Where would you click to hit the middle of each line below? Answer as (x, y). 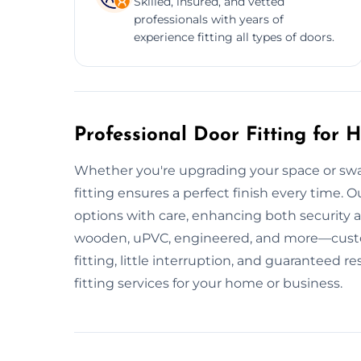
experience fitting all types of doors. (234, 37)
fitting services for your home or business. (208, 283)
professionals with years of (209, 19)
